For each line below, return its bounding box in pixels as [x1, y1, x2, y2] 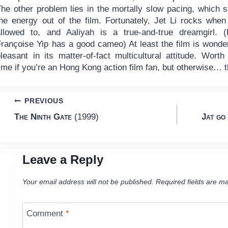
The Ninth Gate [14, 111, 72, 122]
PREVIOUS [24, 97, 64, 105]
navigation [13, 118, 85, 134]
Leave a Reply [22, 152, 103, 166]
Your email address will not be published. [22, 178, 154, 186]
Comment [26, 209, 66, 219]
